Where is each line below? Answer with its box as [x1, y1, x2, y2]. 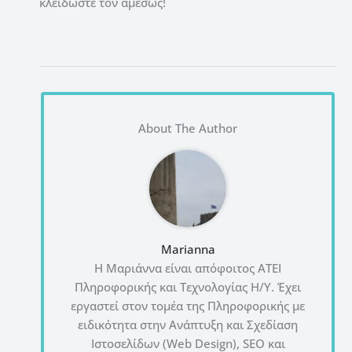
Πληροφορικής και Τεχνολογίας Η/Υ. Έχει [75, 279, 301, 295]
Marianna [160, 241, 215, 258]
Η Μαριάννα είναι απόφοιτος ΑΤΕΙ [94, 260, 281, 277]
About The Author [138, 120, 237, 137]
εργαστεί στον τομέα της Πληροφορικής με [71, 298, 305, 314]
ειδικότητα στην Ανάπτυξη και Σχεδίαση [78, 317, 298, 333]
